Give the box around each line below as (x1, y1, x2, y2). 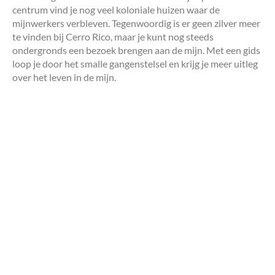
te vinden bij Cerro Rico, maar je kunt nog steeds (12, 30, 214, 42)
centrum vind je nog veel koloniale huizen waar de (12, 3, 220, 15)
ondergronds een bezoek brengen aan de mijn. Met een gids (12, 44, 260, 56)
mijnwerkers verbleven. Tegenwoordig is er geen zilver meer (12, 17, 260, 29)
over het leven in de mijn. (12, 71, 116, 83)
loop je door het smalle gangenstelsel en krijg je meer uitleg (12, 57, 258, 69)
